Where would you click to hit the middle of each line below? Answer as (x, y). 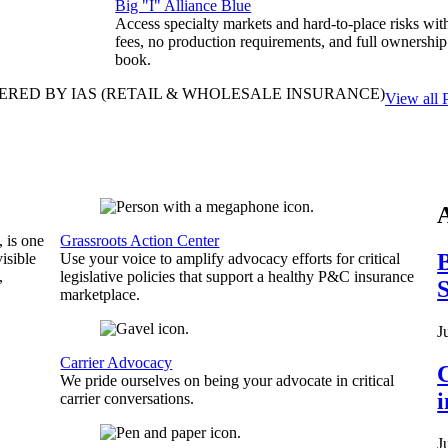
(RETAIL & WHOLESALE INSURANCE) (241, 93)
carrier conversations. (127, 398)
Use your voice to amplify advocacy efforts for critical (230, 258)
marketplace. (100, 294)
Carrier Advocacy (116, 362)
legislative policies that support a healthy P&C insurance (237, 276)
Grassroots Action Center (140, 240)
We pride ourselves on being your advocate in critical (227, 380)
